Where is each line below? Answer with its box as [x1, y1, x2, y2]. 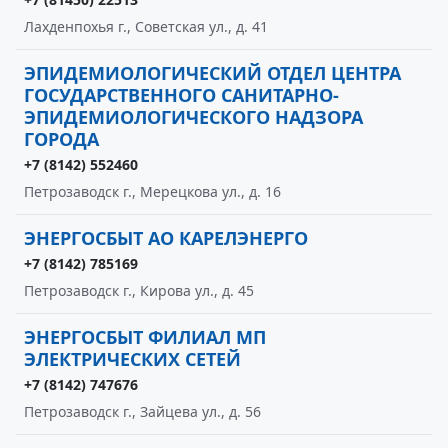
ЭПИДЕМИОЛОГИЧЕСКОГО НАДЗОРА [24, 105, 363, 129]
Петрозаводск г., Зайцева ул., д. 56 [24, 402, 261, 421]
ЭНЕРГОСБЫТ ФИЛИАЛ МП [24, 325, 266, 349]
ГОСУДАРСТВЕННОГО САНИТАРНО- [24, 83, 339, 107]
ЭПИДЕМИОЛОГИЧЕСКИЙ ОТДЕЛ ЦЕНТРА [24, 61, 401, 85]
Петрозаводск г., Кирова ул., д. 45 [24, 281, 254, 300]
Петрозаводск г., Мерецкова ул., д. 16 [24, 182, 281, 201]
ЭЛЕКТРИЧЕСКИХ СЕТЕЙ [24, 347, 241, 371]
